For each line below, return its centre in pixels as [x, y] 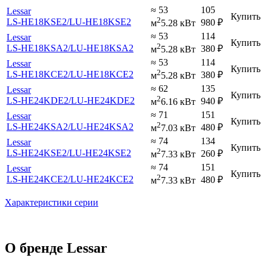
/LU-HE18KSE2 [99, 21]
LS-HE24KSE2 [37, 153]
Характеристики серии [52, 202]
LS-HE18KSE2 [37, 21]
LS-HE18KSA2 [37, 48]
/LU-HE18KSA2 [101, 48]
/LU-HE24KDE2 [102, 100]
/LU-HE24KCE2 [101, 179]
